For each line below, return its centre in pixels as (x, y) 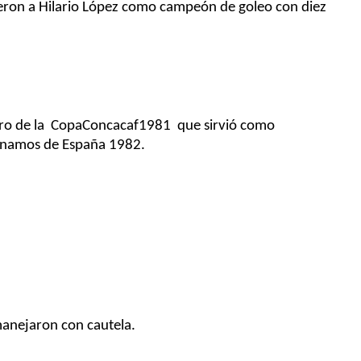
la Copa (58, 126)
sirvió (220, 126)
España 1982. (102, 145)
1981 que (170, 126)
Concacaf (110, 126)
